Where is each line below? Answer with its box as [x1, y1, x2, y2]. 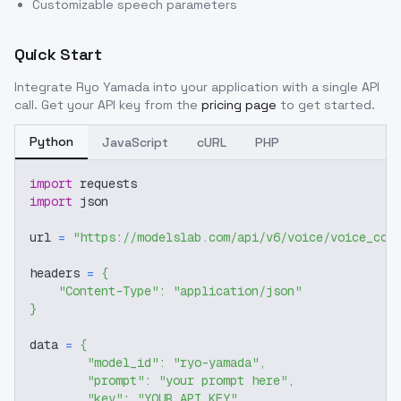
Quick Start [14, 44, 102, 64]
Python [30, 133, 73, 149]
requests [73, 175, 137, 192]
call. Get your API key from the [14, 97, 198, 113]
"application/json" [173, 283, 302, 299]
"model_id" [87, 354, 158, 371]
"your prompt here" [158, 372, 287, 388]
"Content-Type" [58, 283, 158, 299]
